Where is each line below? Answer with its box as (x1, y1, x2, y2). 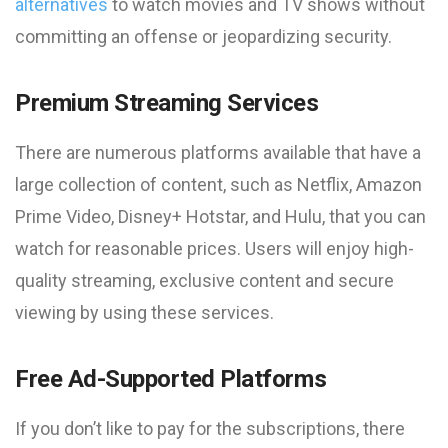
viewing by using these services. (15, 302, 274, 323)
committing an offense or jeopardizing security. (15, 26, 392, 47)
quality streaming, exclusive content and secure (15, 270, 394, 291)
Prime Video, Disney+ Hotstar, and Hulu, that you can (15, 206, 426, 227)
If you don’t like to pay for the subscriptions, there (15, 418, 405, 439)
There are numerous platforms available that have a (15, 142, 421, 163)
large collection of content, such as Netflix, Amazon (15, 174, 422, 195)
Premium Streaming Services (15, 89, 319, 117)
